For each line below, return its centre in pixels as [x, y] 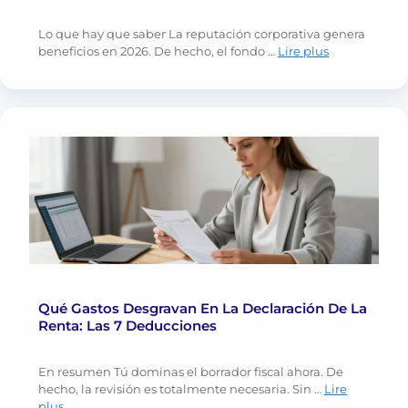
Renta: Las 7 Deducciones [127, 326]
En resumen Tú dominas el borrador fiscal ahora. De [191, 372]
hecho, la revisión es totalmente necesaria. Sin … [181, 389]
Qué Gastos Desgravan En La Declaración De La [203, 309]
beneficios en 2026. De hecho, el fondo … [158, 51]
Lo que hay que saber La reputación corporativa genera [202, 34]
